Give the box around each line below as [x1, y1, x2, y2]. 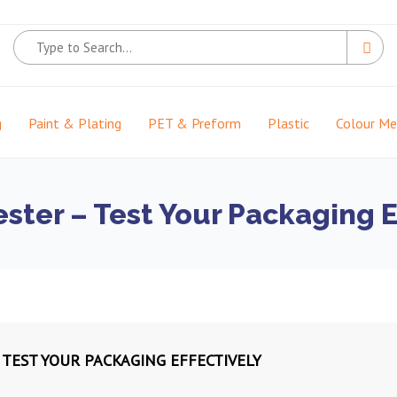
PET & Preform [148, 114, 241, 132]
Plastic [268, 114, 309, 132]
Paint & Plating [28, 114, 121, 132]
